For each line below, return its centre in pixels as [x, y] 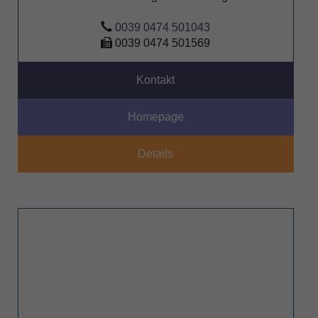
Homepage [155, 117]
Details [156, 154]
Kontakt [155, 80]
